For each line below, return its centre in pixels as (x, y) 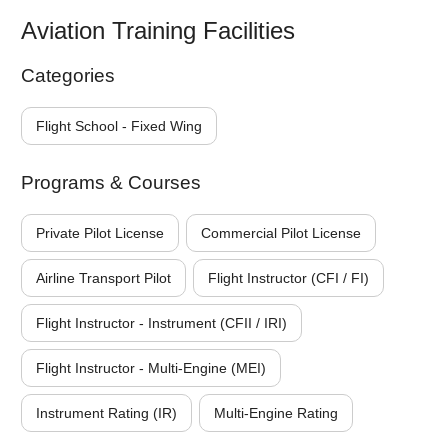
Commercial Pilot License (281, 233)
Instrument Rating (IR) (106, 413)
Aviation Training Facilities (158, 30)
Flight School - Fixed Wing (119, 126)
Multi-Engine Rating (276, 413)
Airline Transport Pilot (103, 278)
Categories (68, 75)
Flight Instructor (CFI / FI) (288, 278)
